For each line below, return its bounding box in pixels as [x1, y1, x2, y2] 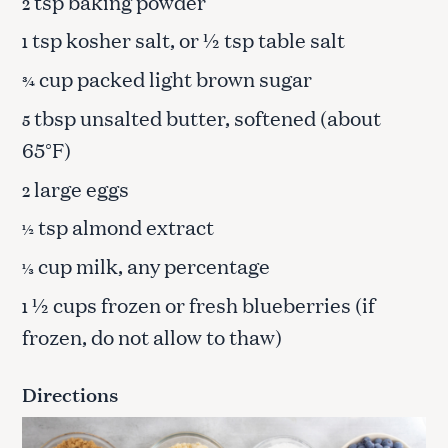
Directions [22, 379, 119, 407]
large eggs [30, 173, 129, 202]
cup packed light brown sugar [35, 64, 312, 93]
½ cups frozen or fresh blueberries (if [28, 289, 375, 318]
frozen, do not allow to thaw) [22, 321, 282, 350]
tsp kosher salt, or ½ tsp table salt [28, 25, 345, 54]
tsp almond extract [34, 212, 214, 241]
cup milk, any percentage [34, 251, 270, 280]
